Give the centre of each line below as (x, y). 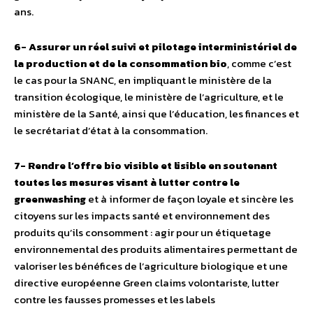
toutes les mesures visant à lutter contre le (127, 182)
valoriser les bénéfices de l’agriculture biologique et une (151, 266)
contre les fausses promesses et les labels (115, 300)
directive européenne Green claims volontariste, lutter (146, 283)
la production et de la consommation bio (121, 64)
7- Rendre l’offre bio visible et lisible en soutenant (146, 166)
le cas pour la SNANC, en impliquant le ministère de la (143, 80)
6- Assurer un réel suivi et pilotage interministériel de (155, 47)
